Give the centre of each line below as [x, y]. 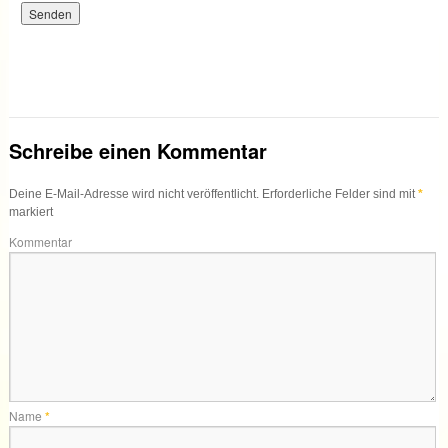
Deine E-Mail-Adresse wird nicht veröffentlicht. [133, 193]
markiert [30, 211]
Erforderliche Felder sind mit [338, 193]
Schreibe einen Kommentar [137, 150]
